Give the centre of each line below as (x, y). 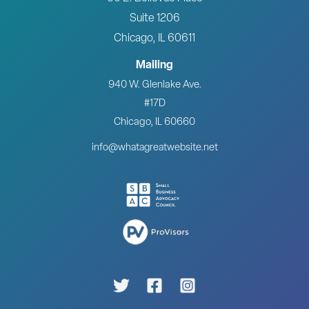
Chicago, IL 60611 (154, 39)
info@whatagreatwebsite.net (154, 148)
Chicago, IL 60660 (154, 122)
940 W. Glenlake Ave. (154, 85)
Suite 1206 (154, 19)
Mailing (154, 65)
